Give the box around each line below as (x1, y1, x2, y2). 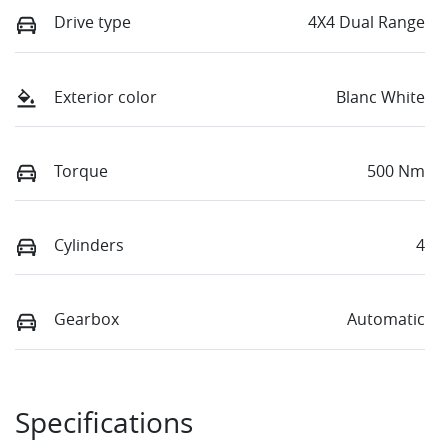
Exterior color (54, 85, 157, 108)
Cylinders (54, 234, 124, 257)
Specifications (15, 403, 193, 441)
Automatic (347, 308, 425, 331)
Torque (54, 159, 108, 182)
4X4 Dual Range (308, 11, 425, 34)
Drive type (54, 11, 131, 34)
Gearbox (54, 308, 119, 331)
